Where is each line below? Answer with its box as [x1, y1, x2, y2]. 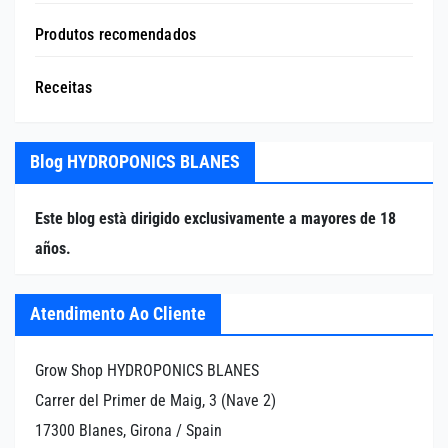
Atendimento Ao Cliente [30, 302, 206, 324]
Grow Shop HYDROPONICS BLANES [35, 360, 259, 380]
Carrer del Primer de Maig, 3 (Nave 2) [35, 390, 276, 410]
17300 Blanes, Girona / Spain [35, 420, 222, 440]
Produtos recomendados [35, 25, 197, 45]
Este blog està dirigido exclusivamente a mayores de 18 [35, 208, 396, 228]
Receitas [35, 78, 93, 98]
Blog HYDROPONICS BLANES [30, 150, 240, 172]
